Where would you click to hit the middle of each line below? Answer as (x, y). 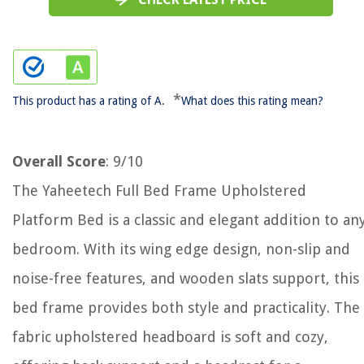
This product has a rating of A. (89, 101)
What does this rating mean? (252, 101)
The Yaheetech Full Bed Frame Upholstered (159, 191)
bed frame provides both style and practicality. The (186, 308)
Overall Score (59, 161)
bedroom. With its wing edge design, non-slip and (181, 249)
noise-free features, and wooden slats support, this (186, 278)
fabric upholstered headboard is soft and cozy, (170, 337)
